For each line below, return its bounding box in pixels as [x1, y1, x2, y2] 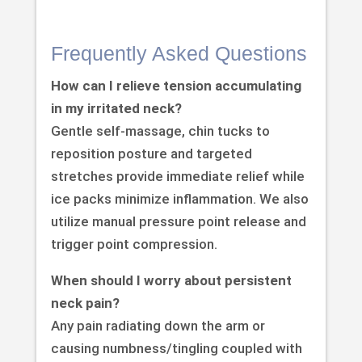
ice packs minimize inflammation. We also [50, 191, 309, 208]
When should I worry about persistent [50, 272, 292, 289]
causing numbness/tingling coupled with [50, 340, 302, 357]
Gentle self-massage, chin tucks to [50, 123, 270, 140]
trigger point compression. [50, 236, 217, 253]
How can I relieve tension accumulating [50, 78, 301, 95]
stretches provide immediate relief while [50, 168, 305, 185]
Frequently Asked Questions [50, 42, 307, 65]
